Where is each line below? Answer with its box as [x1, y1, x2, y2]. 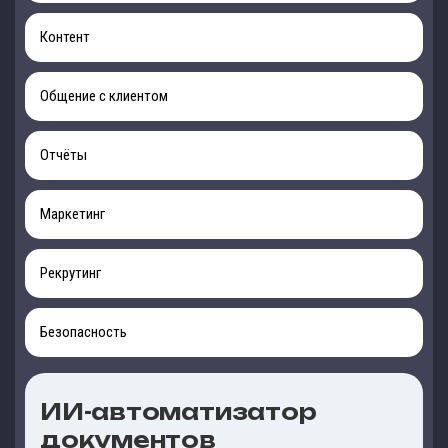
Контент [40, 28, 90, 46]
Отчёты [40, 146, 87, 164]
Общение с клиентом [40, 87, 168, 105]
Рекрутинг [40, 264, 101, 282]
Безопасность [40, 323, 127, 341]
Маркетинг [40, 205, 105, 223]
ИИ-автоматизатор [40, 398, 317, 425]
